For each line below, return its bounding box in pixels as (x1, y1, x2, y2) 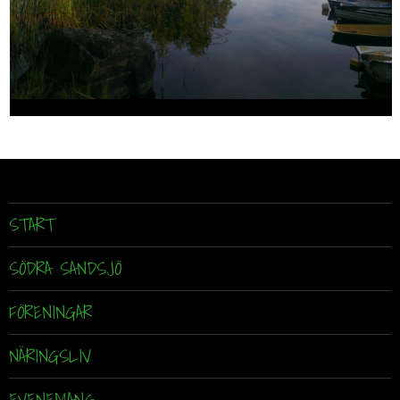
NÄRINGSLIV (9, 342, 91, 371)
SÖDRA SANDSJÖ (9, 254, 121, 284)
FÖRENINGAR (9, 298, 92, 328)
